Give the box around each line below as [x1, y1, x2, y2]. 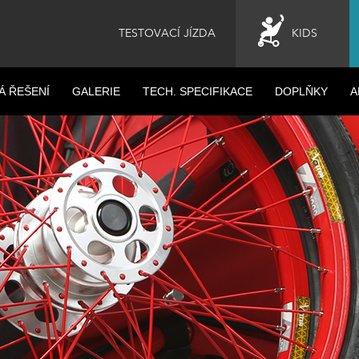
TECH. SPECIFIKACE [143, 85, 252, 98]
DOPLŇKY [275, 85, 328, 98]
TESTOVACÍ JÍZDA [119, 28, 216, 39]
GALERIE [72, 85, 120, 98]
